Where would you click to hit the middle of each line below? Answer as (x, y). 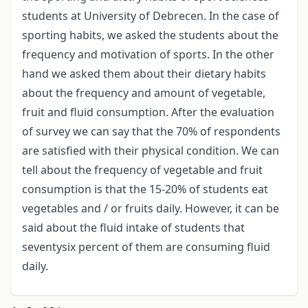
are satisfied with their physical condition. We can (151, 150)
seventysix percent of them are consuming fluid (146, 246)
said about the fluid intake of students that (133, 227)
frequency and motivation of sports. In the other (148, 54)
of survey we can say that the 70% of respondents (151, 131)
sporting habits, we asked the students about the (150, 35)
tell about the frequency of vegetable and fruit (142, 169)
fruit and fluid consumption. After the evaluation (148, 112)
